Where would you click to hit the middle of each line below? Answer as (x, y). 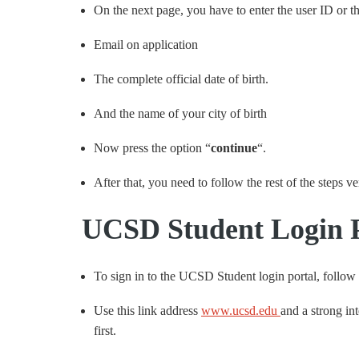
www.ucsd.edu (241, 311)
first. (105, 331)
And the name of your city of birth (180, 113)
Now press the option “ (152, 148)
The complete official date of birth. (181, 79)
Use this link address (147, 311)
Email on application (146, 44)
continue (234, 148)
